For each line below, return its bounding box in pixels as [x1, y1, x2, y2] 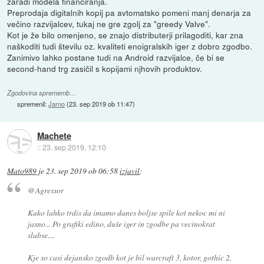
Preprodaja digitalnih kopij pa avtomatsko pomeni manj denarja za [7, 6, 252, 18]
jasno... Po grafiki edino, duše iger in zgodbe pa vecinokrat [27, 218, 215, 230]
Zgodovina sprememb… [7, 88, 77, 97]
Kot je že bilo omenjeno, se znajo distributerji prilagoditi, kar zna [7, 28, 244, 41]
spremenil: [17, 98, 49, 108]
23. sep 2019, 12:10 [42, 141, 106, 152]
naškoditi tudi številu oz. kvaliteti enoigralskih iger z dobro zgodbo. [7, 39, 253, 52]
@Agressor [27, 184, 64, 196]
